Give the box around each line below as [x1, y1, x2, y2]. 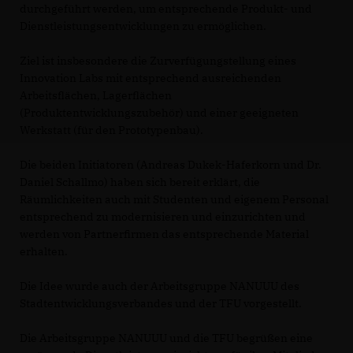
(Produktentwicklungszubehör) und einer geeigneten [20, 106, 299, 120]
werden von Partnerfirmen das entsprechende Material [20, 227, 309, 241]
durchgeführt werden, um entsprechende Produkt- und [20, 2, 312, 16]
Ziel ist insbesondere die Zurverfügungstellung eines [20, 54, 296, 68]
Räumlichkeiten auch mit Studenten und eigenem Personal [20, 192, 329, 206]
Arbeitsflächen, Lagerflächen [20, 88, 172, 102]
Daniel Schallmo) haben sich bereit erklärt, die [20, 175, 260, 189]
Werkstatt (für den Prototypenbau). [20, 123, 203, 137]
